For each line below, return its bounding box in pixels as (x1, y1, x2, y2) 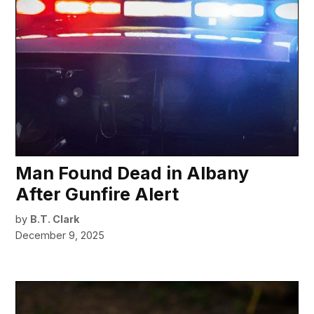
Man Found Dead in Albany (15, 163, 250, 184)
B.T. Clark (30, 213, 80, 226)
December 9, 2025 (15, 229, 105, 242)
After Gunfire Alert (15, 184, 179, 205)
